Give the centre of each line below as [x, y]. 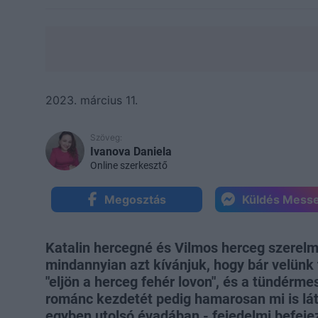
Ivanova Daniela [131, 151]
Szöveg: [106, 137]
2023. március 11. [92, 100]
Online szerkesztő [129, 165]
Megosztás [135, 199]
